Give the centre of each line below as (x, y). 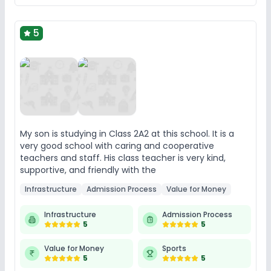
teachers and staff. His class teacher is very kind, (123, 158)
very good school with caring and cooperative (117, 145)
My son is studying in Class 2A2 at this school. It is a (127, 133)
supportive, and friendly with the (88, 170)
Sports (174, 248)
